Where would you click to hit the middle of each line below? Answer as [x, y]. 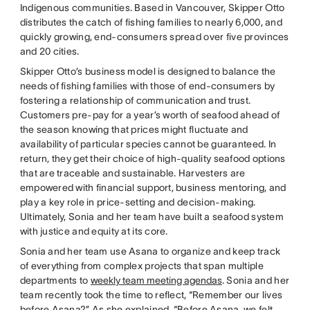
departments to [55, 280]
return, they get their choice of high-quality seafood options [153, 158]
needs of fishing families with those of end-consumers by [147, 86]
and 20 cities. [49, 51]
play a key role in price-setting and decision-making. [138, 202]
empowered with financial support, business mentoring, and [153, 188]
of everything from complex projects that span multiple [142, 266]
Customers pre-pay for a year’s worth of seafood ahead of [150, 115]
